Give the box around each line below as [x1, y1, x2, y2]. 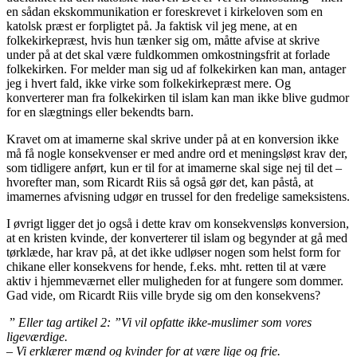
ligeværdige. [6, 329, 68, 343]
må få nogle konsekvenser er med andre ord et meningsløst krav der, [6, 146, 347, 160]
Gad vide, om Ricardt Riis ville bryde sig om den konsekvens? [6, 288, 320, 302]
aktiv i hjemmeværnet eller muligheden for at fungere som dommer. [6, 273, 343, 288]
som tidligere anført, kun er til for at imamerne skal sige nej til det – [6, 160, 342, 175]
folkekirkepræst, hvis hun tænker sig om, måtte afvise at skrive [6, 33, 320, 47]
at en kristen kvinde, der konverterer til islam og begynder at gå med [6, 230, 347, 245]
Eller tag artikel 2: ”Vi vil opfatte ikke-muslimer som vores [18, 315, 312, 329]
